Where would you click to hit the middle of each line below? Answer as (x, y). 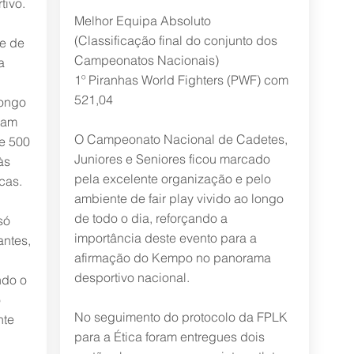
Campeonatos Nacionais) (146, 60)
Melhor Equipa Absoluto (142, 21)
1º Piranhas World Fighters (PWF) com (181, 80)
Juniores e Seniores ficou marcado (172, 159)
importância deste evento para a (165, 238)
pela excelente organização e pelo (172, 179)
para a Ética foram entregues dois (169, 337)
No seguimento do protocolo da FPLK (181, 317)
